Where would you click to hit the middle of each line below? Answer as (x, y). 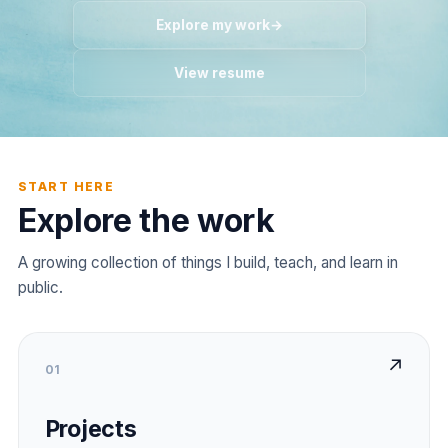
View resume (220, 72)
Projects (90, 429)
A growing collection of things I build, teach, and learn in (207, 263)
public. (40, 288)
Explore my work (213, 24)
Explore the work (146, 221)
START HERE (66, 187)
